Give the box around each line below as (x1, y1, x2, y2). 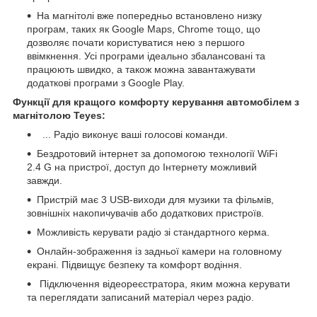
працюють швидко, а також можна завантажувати (27, 63, 255, 75)
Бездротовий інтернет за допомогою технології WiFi (37, 147, 277, 159)
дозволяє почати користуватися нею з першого (27, 36, 245, 48)
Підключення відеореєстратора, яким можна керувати (37, 277, 290, 289)
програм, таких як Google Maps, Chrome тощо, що (27, 23, 260, 35)
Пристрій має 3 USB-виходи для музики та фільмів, (37, 193, 274, 205)
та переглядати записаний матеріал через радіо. (27, 291, 254, 303)
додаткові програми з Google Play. (27, 76, 185, 88)
